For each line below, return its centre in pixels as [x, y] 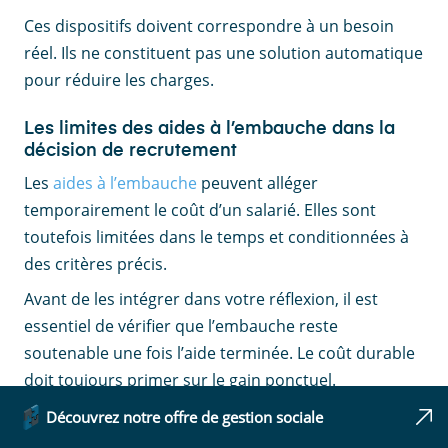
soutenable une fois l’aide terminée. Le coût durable [219, 353]
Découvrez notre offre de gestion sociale [184, 417]
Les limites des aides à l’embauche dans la [209, 129]
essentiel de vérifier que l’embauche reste [181, 326]
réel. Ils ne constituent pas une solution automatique [223, 53]
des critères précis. [95, 264]
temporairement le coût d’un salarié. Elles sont [200, 210]
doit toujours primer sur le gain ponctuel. [180, 380]
